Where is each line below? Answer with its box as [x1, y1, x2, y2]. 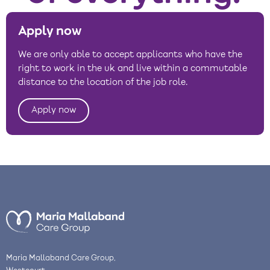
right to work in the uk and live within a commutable [18, 64, 247, 74]
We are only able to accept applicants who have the [18, 51, 242, 60]
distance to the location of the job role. [18, 78, 187, 87]
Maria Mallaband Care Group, [6, 254, 116, 262]
